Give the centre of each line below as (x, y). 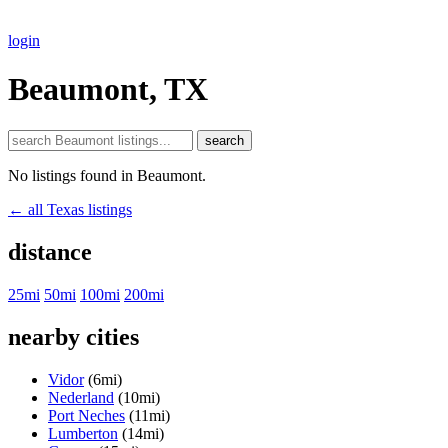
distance (50, 251)
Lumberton (83, 433)
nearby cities (73, 336)
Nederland (81, 397)
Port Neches (86, 415)
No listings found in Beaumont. (107, 175)
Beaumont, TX (108, 89)
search (224, 140)
